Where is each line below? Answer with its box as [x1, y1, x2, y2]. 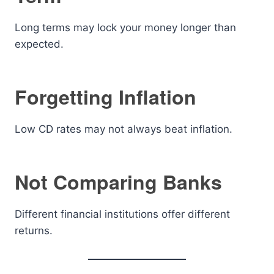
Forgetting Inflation [15, 83, 196, 111]
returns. [15, 224, 53, 237]
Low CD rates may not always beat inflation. [15, 123, 232, 135]
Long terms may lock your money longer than [15, 21, 236, 34]
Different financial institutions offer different [15, 208, 230, 220]
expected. [15, 38, 64, 50]
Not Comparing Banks [15, 168, 222, 196]
